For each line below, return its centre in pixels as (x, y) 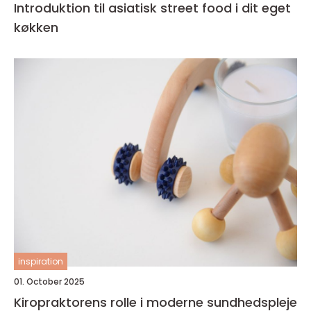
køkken (36, 27)
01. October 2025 (49, 281)
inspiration (41, 261)
